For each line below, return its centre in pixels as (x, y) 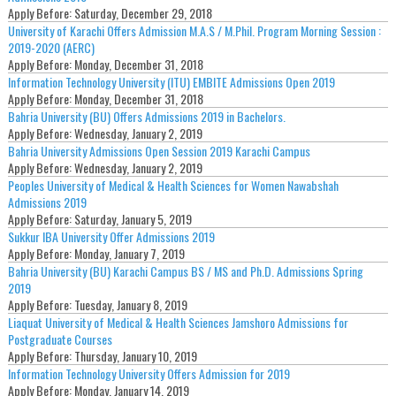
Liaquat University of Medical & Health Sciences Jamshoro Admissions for (178, 323)
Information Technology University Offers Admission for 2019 (148, 374)
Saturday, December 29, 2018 (143, 13)
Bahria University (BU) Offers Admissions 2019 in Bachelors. (146, 117)
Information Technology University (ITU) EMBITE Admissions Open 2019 (171, 82)
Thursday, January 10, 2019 (135, 356)
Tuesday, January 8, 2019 (130, 305)
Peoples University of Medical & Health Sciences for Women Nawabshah (173, 186)
